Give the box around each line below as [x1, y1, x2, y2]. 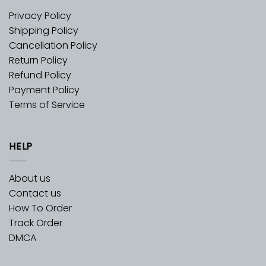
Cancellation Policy [9, 39, 97, 53]
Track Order [9, 216, 62, 230]
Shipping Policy [9, 24, 78, 38]
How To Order [9, 201, 72, 216]
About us [9, 172, 50, 186]
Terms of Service [9, 98, 85, 112]
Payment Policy [9, 83, 80, 97]
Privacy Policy [9, 9, 71, 23]
